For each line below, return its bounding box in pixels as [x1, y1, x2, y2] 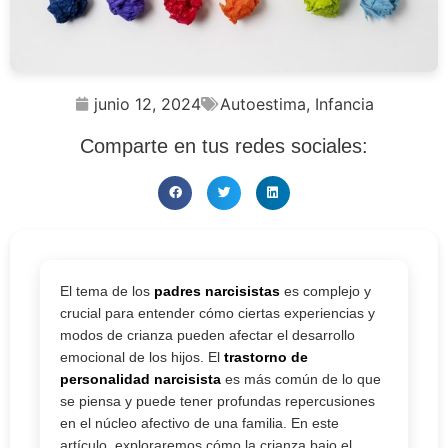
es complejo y [280, 283, 371, 300]
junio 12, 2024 [93, 94, 201, 115]
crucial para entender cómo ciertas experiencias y [60, 305, 375, 322]
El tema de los [60, 283, 154, 300]
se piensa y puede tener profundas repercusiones [60, 393, 375, 410]
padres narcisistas [154, 283, 280, 300]
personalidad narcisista [60, 371, 221, 388]
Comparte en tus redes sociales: [80, 135, 368, 158]
